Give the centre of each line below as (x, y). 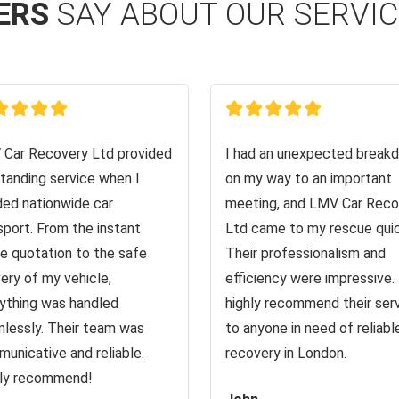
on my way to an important (309, 179)
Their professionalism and (305, 253)
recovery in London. (286, 353)
